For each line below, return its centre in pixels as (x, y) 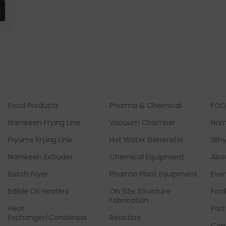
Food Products (33, 106)
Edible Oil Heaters (38, 191)
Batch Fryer (28, 174)
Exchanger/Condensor (47, 218)
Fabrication (129, 201)
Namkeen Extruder (40, 157)
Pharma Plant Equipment (154, 174)
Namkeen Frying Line (44, 123)
